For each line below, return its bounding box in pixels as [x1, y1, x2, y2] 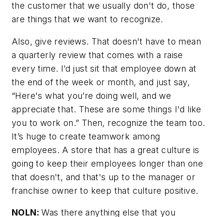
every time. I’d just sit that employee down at [12, 63, 197, 74]
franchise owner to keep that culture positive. [12, 185, 199, 196]
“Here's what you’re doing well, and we [12, 90, 171, 101]
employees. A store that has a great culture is [12, 144, 200, 155]
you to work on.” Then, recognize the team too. [12, 117, 205, 128]
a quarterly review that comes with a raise [12, 49, 183, 60]
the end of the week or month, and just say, [12, 77, 190, 87]
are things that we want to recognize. [12, 14, 163, 25]
